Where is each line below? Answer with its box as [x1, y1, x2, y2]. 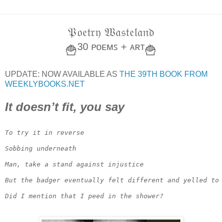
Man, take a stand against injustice [5, 160, 144, 168]
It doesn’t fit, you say [5, 100, 124, 114]
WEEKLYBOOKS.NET [5, 80, 85, 89]
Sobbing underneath [5, 144, 76, 152]
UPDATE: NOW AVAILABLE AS [5, 70, 119, 79]
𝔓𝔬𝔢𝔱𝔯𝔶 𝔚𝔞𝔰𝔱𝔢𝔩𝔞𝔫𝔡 [68, 25, 154, 39]
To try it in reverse [5, 128, 84, 136]
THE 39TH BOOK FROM [119, 70, 208, 79]
